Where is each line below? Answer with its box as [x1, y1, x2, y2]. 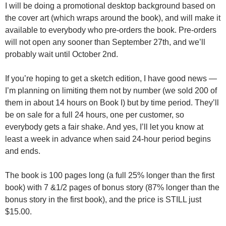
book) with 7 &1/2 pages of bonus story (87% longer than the [5, 183, 219, 192]
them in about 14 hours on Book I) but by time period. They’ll [5, 98, 219, 107]
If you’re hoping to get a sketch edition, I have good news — [5, 74, 217, 83]
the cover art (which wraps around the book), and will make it [5, 13, 220, 22]
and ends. [5, 146, 40, 155]
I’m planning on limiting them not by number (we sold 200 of [5, 86, 217, 95]
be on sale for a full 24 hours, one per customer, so [5, 110, 184, 119]
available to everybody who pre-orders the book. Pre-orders [5, 25, 216, 34]
